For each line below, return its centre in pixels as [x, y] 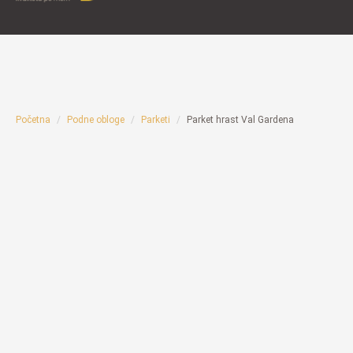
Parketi [156, 120]
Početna [33, 120]
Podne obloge [96, 120]
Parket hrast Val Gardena [240, 120]
